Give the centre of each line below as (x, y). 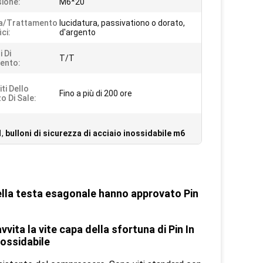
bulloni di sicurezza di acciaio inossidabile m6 (95, 133)
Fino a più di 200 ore (96, 93)
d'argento (77, 32)
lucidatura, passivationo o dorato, (122, 23)
